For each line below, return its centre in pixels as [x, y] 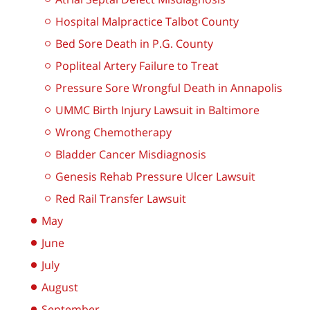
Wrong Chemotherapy [113, 133]
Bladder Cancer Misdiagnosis [131, 155]
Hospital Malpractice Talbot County [147, 22]
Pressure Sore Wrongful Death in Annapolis [169, 88]
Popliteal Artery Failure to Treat [137, 66]
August [60, 288]
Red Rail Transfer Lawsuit [121, 199]
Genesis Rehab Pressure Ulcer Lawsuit [155, 177]
